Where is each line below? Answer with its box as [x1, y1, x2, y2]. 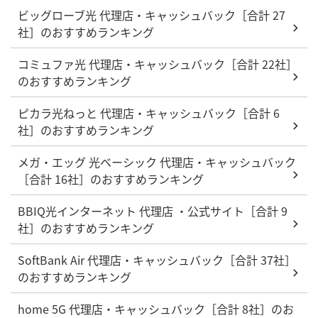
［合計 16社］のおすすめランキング [18, 170, 204, 187]
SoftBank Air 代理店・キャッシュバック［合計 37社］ [18, 251, 296, 268]
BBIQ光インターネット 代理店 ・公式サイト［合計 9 [18, 202, 287, 219]
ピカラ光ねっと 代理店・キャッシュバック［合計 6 [18, 104, 280, 121]
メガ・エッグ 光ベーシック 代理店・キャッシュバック [18, 153, 296, 170]
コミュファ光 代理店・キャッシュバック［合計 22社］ [18, 55, 297, 72]
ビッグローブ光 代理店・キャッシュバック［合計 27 [18, 6, 285, 23]
